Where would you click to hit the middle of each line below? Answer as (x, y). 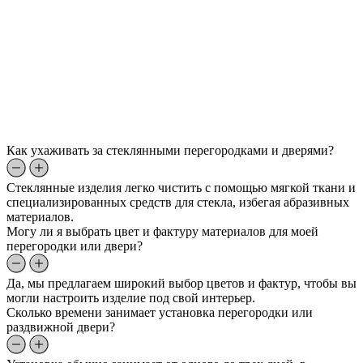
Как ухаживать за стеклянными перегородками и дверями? (170, 151)
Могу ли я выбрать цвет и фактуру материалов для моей (162, 232)
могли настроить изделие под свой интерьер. (131, 298)
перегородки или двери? (75, 246)
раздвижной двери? (61, 327)
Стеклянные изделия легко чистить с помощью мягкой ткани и (181, 188)
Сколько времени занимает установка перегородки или (160, 313)
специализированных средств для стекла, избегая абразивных (178, 203)
